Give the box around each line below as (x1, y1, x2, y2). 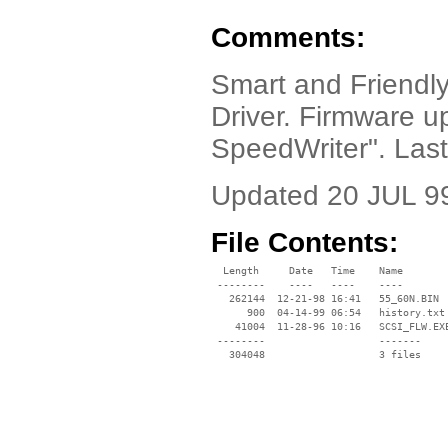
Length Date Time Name (211, 265, 403, 276)
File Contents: (211, 227, 398, 258)
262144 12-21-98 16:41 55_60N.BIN (211, 293, 439, 304)
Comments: (211, 22, 365, 53)
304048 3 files (211, 349, 421, 360)
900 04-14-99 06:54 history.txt (211, 307, 445, 318)
